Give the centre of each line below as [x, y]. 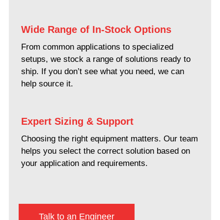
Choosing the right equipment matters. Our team [110, 139]
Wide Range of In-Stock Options [96, 30]
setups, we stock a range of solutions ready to [106, 59]
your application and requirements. [85, 164]
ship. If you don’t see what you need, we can [103, 72]
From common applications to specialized [97, 47]
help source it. [47, 84]
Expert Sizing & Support [78, 122]
